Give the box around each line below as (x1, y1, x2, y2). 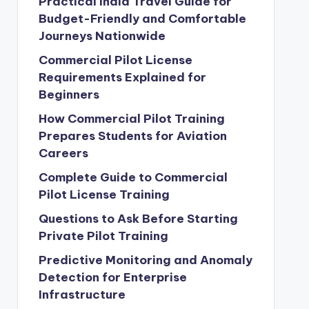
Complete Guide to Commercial (38, 170, 228, 185)
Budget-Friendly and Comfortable (38, 11, 246, 26)
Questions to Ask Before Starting (38, 211, 238, 226)
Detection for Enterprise (38, 270, 187, 285)
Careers (38, 146, 88, 161)
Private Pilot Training (38, 228, 168, 243)
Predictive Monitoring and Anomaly (38, 252, 252, 268)
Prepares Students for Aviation (38, 128, 227, 143)
